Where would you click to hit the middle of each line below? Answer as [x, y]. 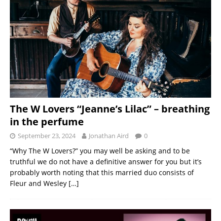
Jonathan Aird [109, 135]
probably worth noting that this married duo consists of [102, 172]
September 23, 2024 [47, 135]
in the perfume [47, 121]
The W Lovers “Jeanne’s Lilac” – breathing [110, 109]
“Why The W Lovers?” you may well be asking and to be [100, 150]
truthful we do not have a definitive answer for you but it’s [106, 161]
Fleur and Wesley [39, 183]
